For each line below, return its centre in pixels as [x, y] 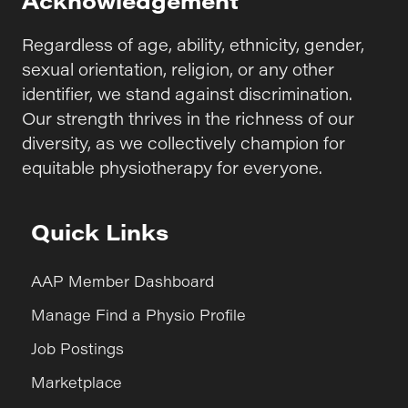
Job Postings [77, 349]
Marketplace [76, 382]
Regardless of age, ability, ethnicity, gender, [193, 44]
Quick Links [100, 232]
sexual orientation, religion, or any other [178, 69]
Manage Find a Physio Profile [138, 315]
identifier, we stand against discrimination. [187, 93]
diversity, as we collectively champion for [184, 143]
